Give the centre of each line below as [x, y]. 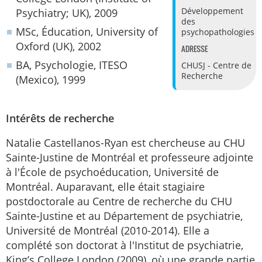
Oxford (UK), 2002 [58, 46]
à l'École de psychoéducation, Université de [112, 172]
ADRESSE [194, 48]
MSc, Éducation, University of [87, 32]
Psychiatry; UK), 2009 [67, 13]
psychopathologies [218, 32]
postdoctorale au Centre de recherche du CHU [119, 201]
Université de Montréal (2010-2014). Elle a [108, 230]
